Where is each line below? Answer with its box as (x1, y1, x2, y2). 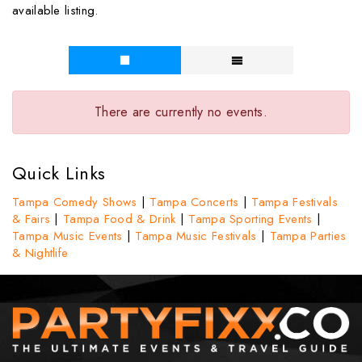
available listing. (12, 2, 99, 19)
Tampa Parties (269, 227, 347, 245)
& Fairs (12, 210, 51, 228)
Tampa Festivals (251, 193, 338, 211)
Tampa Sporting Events (188, 210, 313, 228)
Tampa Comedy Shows (12, 193, 137, 211)
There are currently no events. (95, 103, 267, 121)
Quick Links (12, 160, 106, 186)
